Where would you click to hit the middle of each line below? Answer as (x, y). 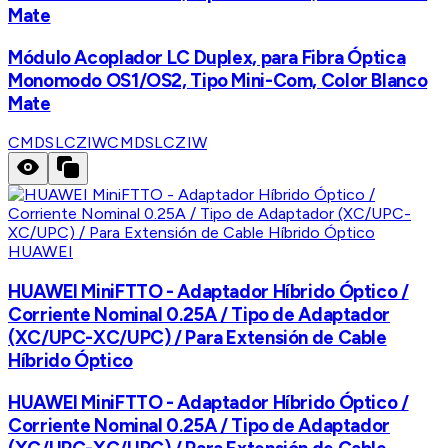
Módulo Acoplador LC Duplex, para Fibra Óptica (207, 57)
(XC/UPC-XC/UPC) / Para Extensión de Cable (197, 338)
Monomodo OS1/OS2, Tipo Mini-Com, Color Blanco (218, 80)
